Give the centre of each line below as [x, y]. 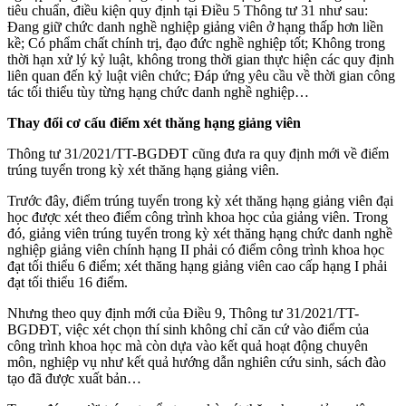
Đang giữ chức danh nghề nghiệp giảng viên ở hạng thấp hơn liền [195, 26]
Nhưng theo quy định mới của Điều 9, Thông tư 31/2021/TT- [183, 313]
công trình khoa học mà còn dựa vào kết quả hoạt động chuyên [188, 345]
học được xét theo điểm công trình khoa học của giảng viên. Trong [198, 217]
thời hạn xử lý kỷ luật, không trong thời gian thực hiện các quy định [201, 59]
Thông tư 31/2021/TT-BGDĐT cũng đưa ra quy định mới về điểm [198, 153]
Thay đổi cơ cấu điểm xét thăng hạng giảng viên [154, 122]
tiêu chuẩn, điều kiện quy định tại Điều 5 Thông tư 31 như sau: [188, 10]
